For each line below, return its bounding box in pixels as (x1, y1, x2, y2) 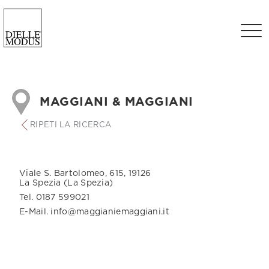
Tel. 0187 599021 (19, 193, 89, 202)
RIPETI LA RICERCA (30, 121, 112, 129)
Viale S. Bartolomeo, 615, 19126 (19, 169, 151, 178)
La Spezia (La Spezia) (19, 179, 113, 187)
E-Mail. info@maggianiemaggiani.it (19, 208, 169, 216)
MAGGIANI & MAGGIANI (40, 95, 193, 108)
